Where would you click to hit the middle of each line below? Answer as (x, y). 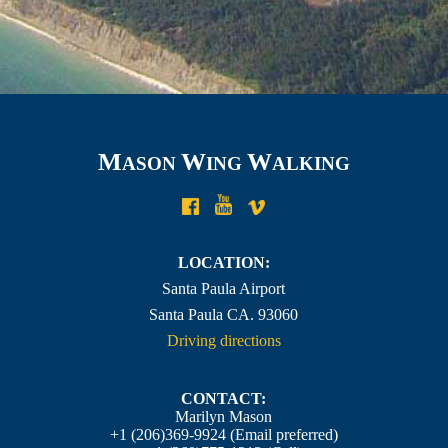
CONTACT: (224, 399)
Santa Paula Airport (224, 289)
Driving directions (223, 341)
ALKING (310, 164)
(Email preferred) (281, 435)
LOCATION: (223, 263)
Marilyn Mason (224, 417)
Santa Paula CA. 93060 (224, 315)
